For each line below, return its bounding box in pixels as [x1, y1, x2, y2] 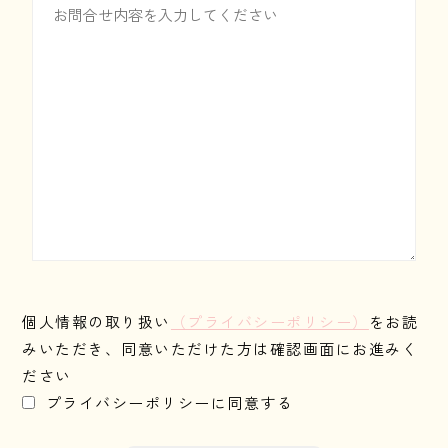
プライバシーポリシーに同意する [45, 392, 294, 413]
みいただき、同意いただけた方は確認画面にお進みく [22, 338, 419, 359]
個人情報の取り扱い [22, 311, 171, 332]
